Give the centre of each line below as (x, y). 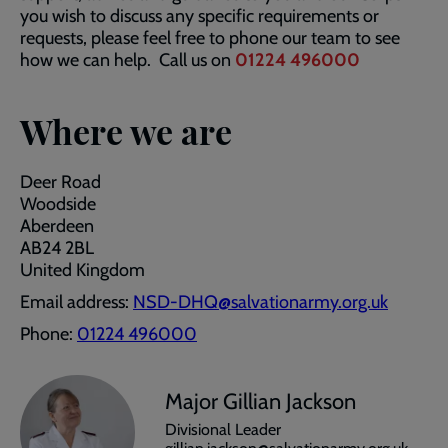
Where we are (126, 131)
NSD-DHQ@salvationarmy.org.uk (260, 302)
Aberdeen (57, 226)
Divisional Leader (223, 429)
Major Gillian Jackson (260, 401)
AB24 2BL (57, 248)
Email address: (76, 302)
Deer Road (60, 182)
